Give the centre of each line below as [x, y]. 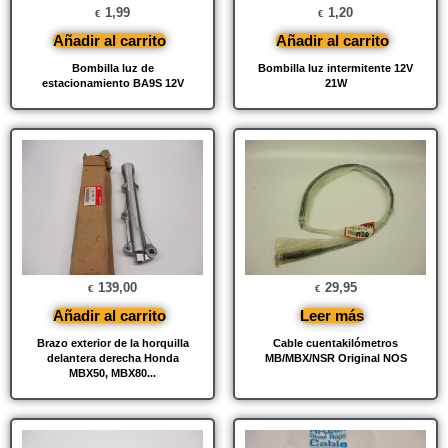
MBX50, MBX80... [112, 373]
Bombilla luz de [112, 67]
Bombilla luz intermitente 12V [335, 67]
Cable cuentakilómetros [335, 343]
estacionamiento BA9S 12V [112, 82]
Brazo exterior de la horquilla [112, 343]
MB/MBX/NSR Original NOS [335, 358]
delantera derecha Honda [112, 358]
